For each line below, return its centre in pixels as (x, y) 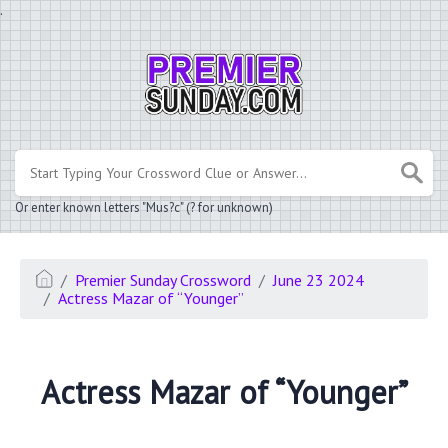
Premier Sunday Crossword (163, 279)
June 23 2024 (319, 279)
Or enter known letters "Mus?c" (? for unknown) (144, 207)
